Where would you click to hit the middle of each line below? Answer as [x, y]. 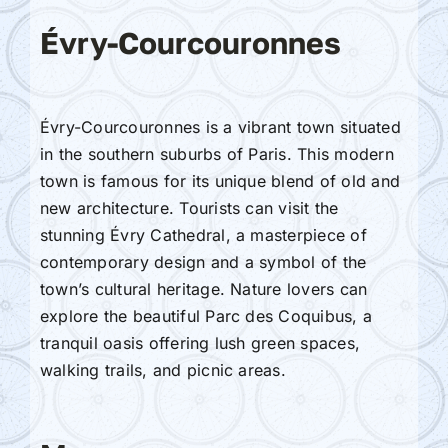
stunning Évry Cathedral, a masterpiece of [203, 235]
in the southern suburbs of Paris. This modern [216, 154]
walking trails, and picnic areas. [162, 370]
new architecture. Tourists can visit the [189, 208]
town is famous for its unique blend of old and [220, 181]
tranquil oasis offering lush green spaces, [200, 343]
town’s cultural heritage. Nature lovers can [203, 289]
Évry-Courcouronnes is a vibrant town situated [220, 127]
